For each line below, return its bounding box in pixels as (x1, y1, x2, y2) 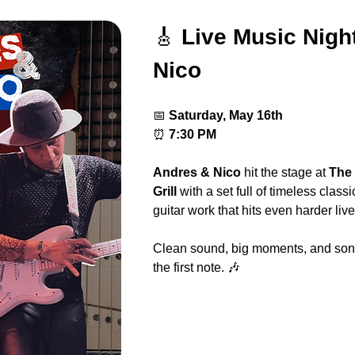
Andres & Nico (152, 166, 241, 179)
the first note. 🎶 (152, 261, 240, 274)
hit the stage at (240, 166, 329, 179)
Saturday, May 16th (168, 109, 283, 122)
